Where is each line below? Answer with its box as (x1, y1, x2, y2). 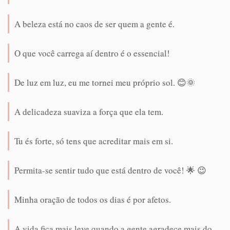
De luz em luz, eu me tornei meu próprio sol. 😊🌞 (14, 76, 195, 89)
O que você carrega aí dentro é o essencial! (14, 47, 170, 60)
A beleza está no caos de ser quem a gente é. (14, 18, 175, 30)
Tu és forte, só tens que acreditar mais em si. (14, 135, 173, 147)
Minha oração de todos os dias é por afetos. (14, 194, 171, 206)
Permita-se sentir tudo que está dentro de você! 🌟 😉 (14, 164, 206, 177)
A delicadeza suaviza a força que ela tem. (14, 106, 163, 118)
